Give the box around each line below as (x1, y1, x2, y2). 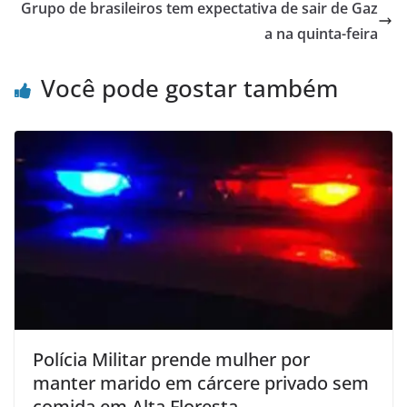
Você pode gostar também (41, 71, 338, 104)
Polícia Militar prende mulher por (33, 346, 310, 372)
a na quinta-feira (264, 23, 378, 44)
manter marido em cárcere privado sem (33, 370, 369, 395)
